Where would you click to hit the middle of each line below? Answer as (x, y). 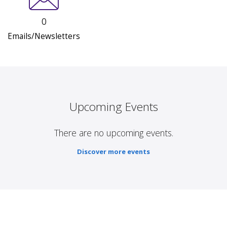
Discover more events (113, 152)
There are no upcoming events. (113, 133)
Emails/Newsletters (44, 36)
